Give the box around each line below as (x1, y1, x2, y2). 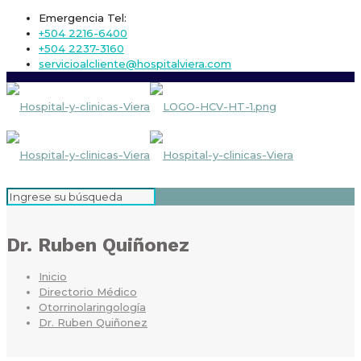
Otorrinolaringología (39, 301, 146, 314)
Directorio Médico (39, 285, 137, 299)
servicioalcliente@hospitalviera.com (39, 57, 231, 70)
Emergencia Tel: (39, 11, 127, 24)
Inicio (39, 270, 67, 284)
